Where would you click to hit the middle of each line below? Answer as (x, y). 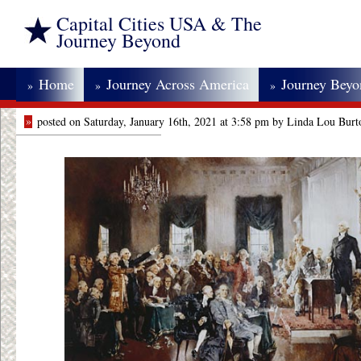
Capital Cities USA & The (159, 23)
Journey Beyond (118, 40)
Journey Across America (178, 84)
